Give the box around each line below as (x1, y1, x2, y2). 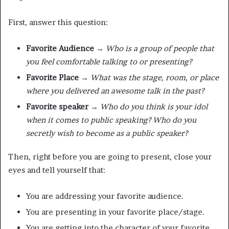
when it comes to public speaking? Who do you (26, 114, 196, 125)
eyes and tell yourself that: (8, 165, 105, 175)
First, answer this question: (8, 17, 108, 27)
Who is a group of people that (106, 43, 214, 53)
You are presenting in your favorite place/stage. (26, 207, 204, 217)
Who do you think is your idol (100, 101, 208, 111)
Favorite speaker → (26, 101, 98, 111)
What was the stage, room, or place (90, 72, 219, 82)
